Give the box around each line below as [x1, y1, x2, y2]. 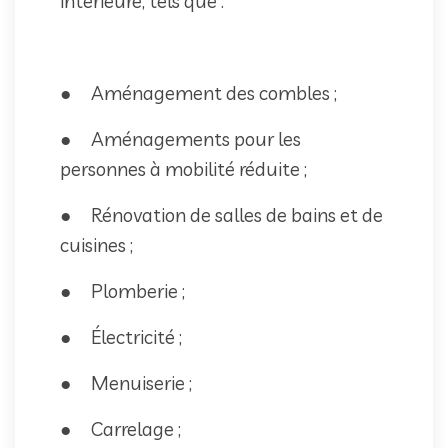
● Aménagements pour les [60, 126, 301, 151]
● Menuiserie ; [60, 370, 192, 395]
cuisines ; [60, 232, 133, 257]
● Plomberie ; [60, 278, 185, 303]
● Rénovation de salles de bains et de [60, 202, 383, 227]
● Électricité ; [60, 324, 182, 349]
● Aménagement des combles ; [60, 80, 337, 105]
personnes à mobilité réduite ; [60, 156, 307, 181]
